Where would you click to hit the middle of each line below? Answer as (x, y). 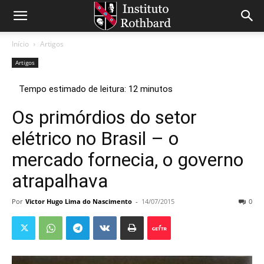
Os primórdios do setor (104, 117)
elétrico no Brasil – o (95, 138)
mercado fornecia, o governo (128, 160)
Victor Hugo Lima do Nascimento (79, 201)
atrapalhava (60, 181)
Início (20, 44)
